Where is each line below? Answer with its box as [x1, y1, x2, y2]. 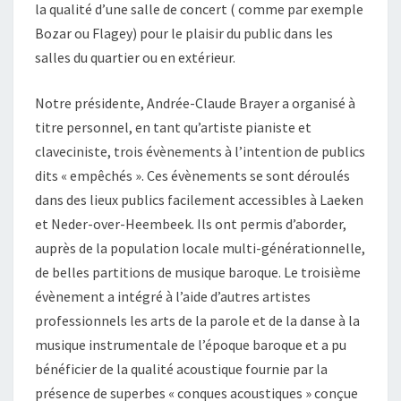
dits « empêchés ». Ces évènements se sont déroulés [35, 166, 350, 184]
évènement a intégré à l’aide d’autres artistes [35, 287, 311, 305]
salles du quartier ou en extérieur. [35, 48, 235, 66]
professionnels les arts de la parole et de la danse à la [35, 311, 360, 329]
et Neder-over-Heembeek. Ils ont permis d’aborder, [35, 215, 346, 233]
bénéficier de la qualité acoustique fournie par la [35, 360, 328, 378]
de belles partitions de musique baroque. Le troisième [35, 263, 361, 281]
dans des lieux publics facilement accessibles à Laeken [35, 191, 363, 209]
